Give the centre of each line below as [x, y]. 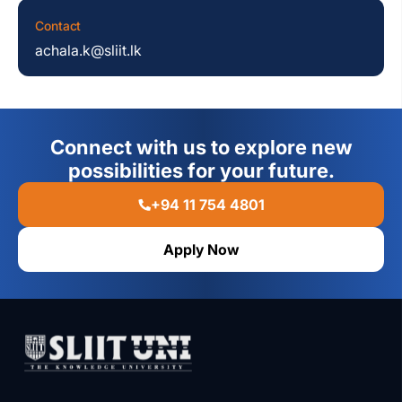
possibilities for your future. [201, 171]
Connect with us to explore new [201, 148]
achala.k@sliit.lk [88, 51]
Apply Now [201, 250]
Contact [58, 26]
